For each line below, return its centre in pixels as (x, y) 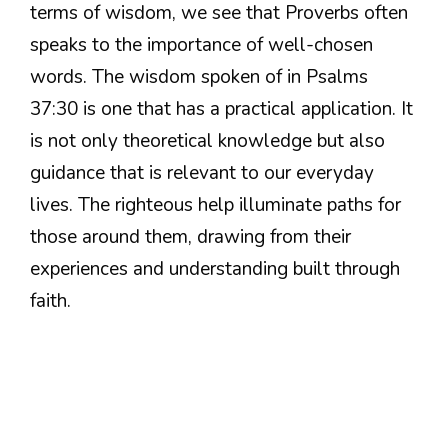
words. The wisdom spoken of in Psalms (199, 76)
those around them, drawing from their (190, 236)
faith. (50, 300)
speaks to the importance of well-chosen (201, 44)
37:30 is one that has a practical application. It (221, 108)
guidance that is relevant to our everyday (202, 172)
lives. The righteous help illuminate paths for (215, 204)
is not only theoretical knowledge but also (207, 140)
